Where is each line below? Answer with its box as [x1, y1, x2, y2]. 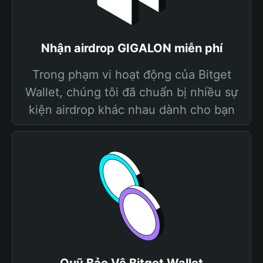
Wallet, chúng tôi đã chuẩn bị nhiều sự [25, 85, 238, 99]
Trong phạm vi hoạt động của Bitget [32, 68, 231, 82]
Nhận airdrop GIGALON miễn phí [41, 41, 222, 55]
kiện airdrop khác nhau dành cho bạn [28, 103, 235, 117]
